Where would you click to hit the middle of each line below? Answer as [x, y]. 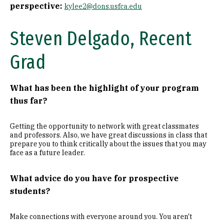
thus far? [28, 101]
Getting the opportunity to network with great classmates [104, 126]
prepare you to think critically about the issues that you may [108, 144]
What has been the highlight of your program [104, 88]
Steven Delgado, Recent [101, 39]
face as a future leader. [47, 153]
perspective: [37, 6]
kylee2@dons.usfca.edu [103, 6]
